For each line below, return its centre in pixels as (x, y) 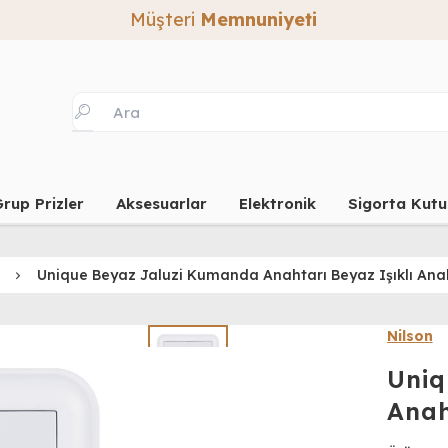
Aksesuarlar (161, 203)
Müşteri (165, 19)
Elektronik (277, 203)
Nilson (409, 336)
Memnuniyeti (259, 19)
